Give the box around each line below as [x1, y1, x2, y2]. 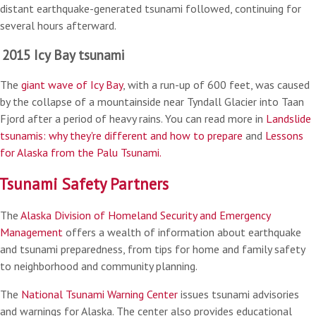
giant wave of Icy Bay [21, 78, 123, 92]
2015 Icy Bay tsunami [2, 46, 126, 63]
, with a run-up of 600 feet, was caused [123, 78, 310, 92]
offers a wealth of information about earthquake [63, 225, 301, 239]
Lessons [265, 128, 303, 142]
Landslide [266, 111, 311, 126]
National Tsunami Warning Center [21, 287, 178, 301]
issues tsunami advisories [178, 287, 299, 301]
